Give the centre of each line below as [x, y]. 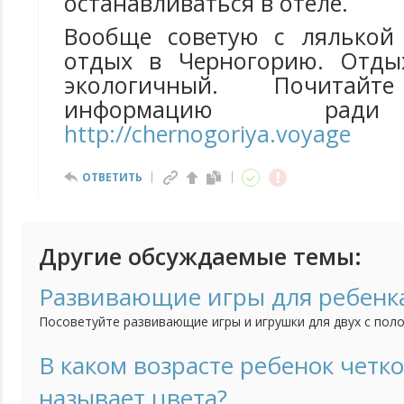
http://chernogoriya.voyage [207, 133]
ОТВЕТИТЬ [112, 177]
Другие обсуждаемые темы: [200, 256]
